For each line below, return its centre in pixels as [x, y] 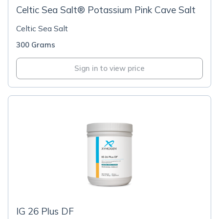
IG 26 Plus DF [45, 211]
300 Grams [36, 45]
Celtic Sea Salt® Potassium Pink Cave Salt [106, 10]
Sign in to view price [109, 68]
